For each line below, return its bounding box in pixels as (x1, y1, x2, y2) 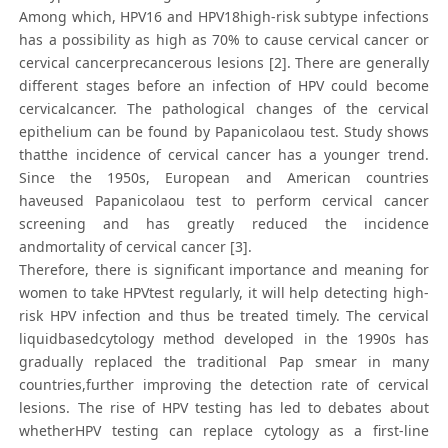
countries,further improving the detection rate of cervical (19, 375, 429, 395)
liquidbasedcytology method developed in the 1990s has (19, 329, 429, 349)
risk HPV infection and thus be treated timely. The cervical (19, 306, 429, 326)
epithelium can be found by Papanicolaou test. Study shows (19, 122, 429, 142)
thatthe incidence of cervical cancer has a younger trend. (19, 145, 429, 165)
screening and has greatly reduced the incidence (19, 214, 429, 234)
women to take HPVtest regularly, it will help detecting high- (19, 283, 429, 303)
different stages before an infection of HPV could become (19, 76, 429, 96)
